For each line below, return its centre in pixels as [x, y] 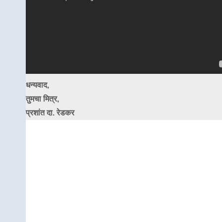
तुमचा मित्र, [42, 99]
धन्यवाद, [37, 85]
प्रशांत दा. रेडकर [50, 113]
